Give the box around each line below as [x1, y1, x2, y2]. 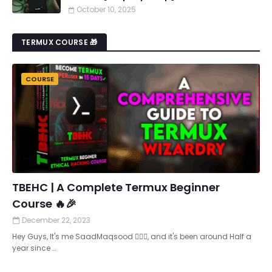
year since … [12, 243, 56, 253]
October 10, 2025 [76, 4, 136, 15]
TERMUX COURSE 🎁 [21, 37, 98, 47]
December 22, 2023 [22, 215, 90, 225]
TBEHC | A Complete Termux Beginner [12, 180, 220, 195]
